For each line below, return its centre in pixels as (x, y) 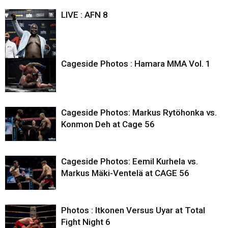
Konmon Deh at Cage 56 (108, 124)
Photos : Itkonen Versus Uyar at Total (133, 210)
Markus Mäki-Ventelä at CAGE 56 (125, 173)
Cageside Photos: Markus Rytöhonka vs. (139, 113)
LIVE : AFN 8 (84, 15)
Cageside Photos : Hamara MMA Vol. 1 (136, 64)
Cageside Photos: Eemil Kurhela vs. (130, 162)
